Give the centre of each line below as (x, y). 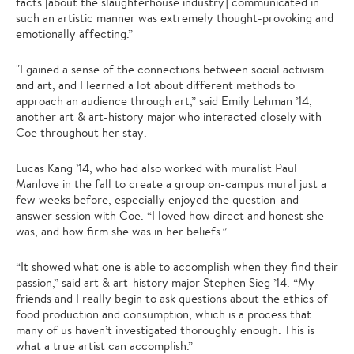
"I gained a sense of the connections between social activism (170, 69)
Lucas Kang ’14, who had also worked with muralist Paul (156, 168)
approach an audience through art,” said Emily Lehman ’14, (164, 101)
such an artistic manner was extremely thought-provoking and (175, 18)
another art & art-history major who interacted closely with (169, 117)
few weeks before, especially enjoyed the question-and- (160, 200)
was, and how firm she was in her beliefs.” (121, 231)
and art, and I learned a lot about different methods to (155, 85)
